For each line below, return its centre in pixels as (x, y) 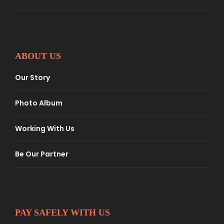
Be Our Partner (42, 154)
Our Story (32, 78)
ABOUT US (38, 56)
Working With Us (45, 129)
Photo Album (39, 103)
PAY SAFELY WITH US (62, 213)
